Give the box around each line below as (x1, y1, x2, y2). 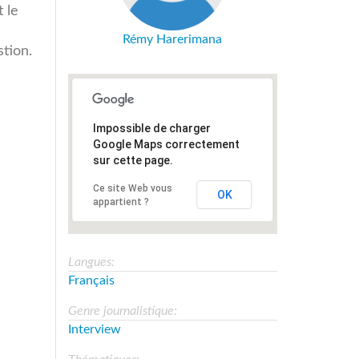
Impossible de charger (92, 121, 211, 135)
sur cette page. (92, 153, 173, 167)
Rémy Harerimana (123, 32, 223, 46)
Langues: (67, 255, 118, 268)
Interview (67, 322, 121, 336)
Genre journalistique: (67, 304, 180, 317)
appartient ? (92, 196, 149, 208)
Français (67, 273, 115, 287)
